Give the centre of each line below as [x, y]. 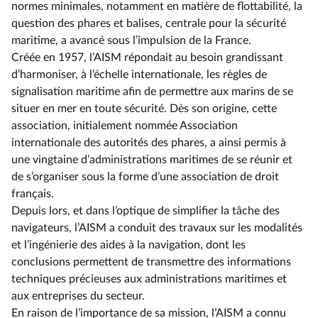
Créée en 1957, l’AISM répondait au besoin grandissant [147, 57]
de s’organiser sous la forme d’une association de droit [145, 177]
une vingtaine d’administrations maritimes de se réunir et [152, 160]
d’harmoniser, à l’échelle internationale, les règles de [139, 75]
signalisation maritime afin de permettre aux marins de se [152, 92]
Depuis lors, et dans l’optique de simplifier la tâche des [146, 211]
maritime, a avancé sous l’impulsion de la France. [131, 40]
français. [33, 194]
